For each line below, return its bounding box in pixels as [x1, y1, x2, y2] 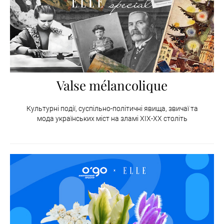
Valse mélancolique [56, 76, 167, 94]
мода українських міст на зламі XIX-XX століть [36, 114, 187, 123]
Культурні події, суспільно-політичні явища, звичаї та [26, 104, 198, 113]
